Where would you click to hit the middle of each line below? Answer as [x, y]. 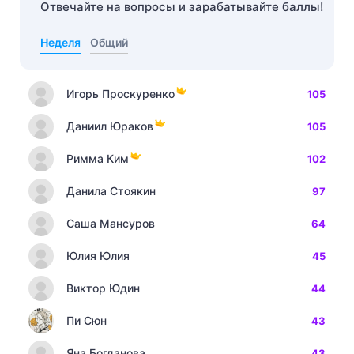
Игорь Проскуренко [121, 94]
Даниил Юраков [110, 126]
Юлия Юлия [98, 256]
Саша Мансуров [111, 223]
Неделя [60, 42]
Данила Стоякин [111, 191]
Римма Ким [98, 158]
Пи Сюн [87, 320]
